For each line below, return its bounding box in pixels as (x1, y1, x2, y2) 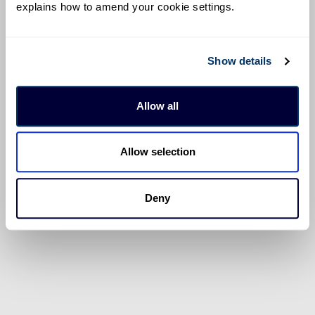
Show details (207, 55, 272, 67)
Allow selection (120, 146, 195, 158)
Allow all (136, 99, 179, 112)
